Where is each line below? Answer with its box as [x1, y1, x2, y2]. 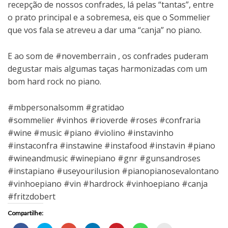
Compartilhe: [8, 209, 43, 217]
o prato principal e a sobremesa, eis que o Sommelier [8, 11, 210, 23]
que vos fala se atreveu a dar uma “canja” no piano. [8, 24, 202, 36]
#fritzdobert [8, 190, 55, 202]
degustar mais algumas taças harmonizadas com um [8, 63, 207, 74]
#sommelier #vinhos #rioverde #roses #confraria [8, 114, 201, 126]
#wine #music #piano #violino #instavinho [8, 127, 174, 138]
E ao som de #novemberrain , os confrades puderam [8, 50, 208, 62]
